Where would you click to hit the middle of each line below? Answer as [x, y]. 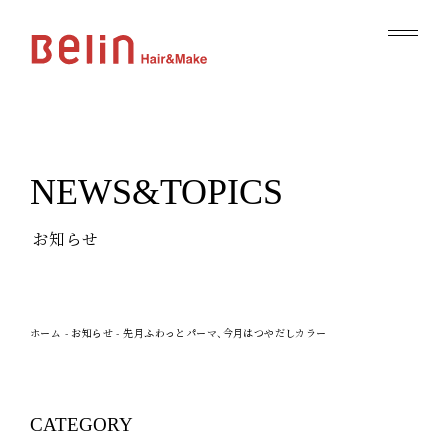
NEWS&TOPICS [156, 192]
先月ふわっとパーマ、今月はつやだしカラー [225, 333]
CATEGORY [81, 424]
